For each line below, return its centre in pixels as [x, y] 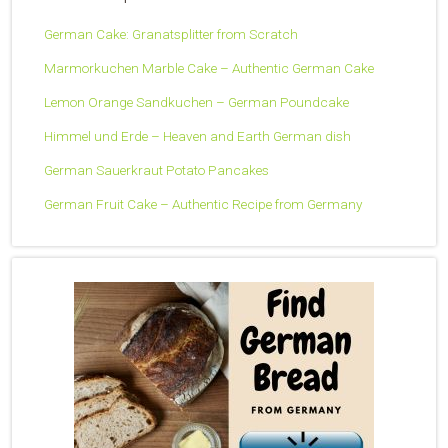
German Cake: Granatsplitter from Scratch [171, 34]
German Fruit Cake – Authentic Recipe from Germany [203, 204]
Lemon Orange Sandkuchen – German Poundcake [196, 102]
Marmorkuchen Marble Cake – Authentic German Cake [209, 68]
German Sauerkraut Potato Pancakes [156, 170]
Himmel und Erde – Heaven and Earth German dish [197, 136]
